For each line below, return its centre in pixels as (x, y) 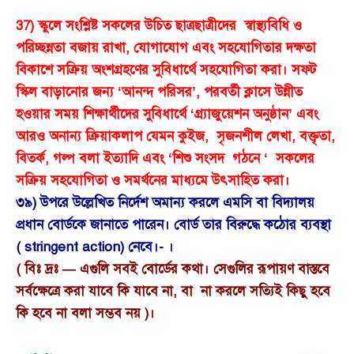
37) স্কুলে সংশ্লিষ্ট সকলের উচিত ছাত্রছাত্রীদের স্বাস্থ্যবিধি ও (159, 25)
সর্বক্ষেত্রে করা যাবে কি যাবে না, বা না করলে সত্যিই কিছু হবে (173, 291)
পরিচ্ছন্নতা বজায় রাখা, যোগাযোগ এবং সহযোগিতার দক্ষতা (166, 47)
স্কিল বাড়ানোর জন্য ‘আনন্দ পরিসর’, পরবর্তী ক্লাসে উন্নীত (159, 92)
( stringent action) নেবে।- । (95, 247)
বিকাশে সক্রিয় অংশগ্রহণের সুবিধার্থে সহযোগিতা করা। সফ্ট (166, 70)
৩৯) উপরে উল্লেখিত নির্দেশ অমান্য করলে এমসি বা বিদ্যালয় (165, 202)
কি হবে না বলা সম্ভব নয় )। (85, 313)
